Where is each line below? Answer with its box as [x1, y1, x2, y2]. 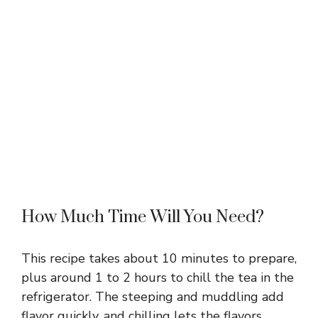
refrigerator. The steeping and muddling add [21, 287, 284, 305]
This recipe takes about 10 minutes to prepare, [21, 249, 297, 267]
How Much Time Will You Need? [21, 206, 264, 228]
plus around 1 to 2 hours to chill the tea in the [21, 268, 294, 286]
